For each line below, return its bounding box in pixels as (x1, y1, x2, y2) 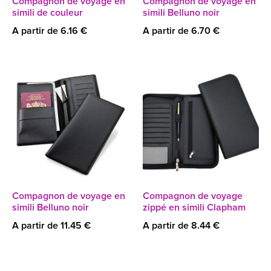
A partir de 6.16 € (12, 26, 87, 36)
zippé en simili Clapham (143, 203, 246, 212)
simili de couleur (12, 8, 83, 18)
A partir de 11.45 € (12, 221, 91, 230)
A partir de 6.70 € (143, 26, 220, 36)
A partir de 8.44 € (143, 221, 220, 230)
